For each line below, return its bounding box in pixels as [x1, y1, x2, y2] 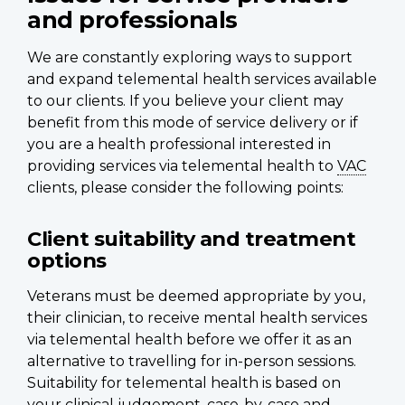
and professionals [27, 5, 238, 34]
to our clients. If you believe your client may [27, 92, 344, 110]
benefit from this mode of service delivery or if [27, 114, 358, 132]
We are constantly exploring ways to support [27, 49, 353, 67]
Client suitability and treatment [27, 226, 355, 252]
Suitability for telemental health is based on [27, 374, 341, 392]
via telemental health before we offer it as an [27, 331, 352, 349]
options [27, 248, 107, 274]
